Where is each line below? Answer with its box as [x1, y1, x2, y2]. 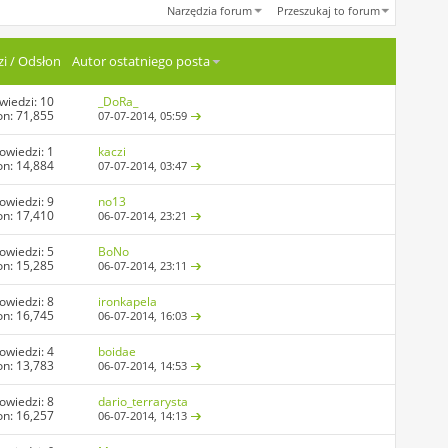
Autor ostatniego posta [72, 52, 211, 71]
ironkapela [98, 293, 158, 311]
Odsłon [17, 52, 61, 71]
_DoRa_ [98, 93, 139, 111]
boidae [98, 343, 137, 361]
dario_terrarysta [98, 393, 189, 411]
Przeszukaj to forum [277, 3, 381, 19]
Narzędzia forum [166, 3, 252, 19]
